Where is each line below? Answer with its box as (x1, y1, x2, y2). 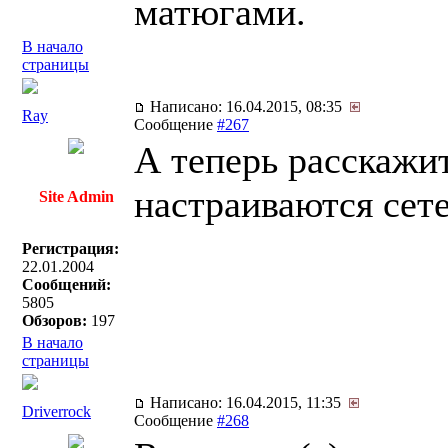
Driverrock (22, 403, 91, 420)
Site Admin (38, 188, 114, 205)
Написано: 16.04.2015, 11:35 (146, 394, 349, 411)
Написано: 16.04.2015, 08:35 (146, 98, 350, 115)
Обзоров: (22, 312, 87, 329)
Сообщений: (22, 276, 111, 293)
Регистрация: (22, 240, 119, 257)
